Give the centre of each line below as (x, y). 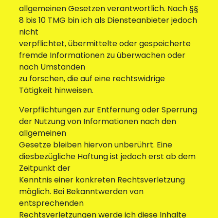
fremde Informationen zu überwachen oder (102, 55)
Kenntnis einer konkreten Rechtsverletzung (102, 180)
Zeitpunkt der (45, 168)
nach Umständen (52, 67)
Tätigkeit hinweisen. (56, 91)
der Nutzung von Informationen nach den (97, 122)
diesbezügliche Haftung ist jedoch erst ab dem (107, 157)
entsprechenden (51, 203)
